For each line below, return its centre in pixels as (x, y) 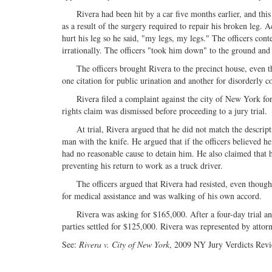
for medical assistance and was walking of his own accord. (162, 196)
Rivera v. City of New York (124, 245)
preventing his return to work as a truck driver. (142, 166)
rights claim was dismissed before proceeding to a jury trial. (165, 111)
